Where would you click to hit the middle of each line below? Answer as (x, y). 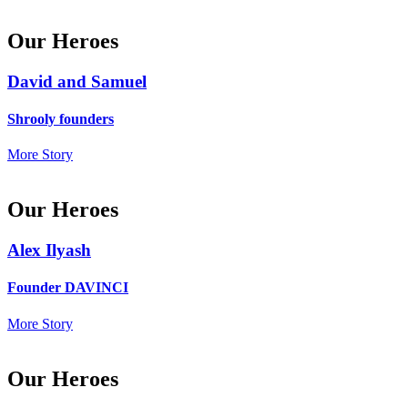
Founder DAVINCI (68, 288)
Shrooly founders (61, 118)
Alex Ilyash (49, 250)
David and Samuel (77, 81)
